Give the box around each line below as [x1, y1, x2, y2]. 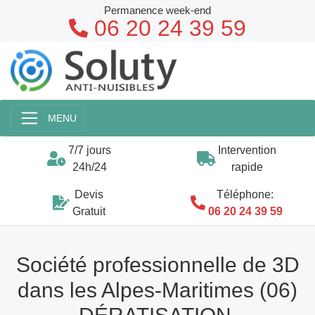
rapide [231, 160, 263, 173]
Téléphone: [217, 188, 274, 200]
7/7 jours [67, 143, 111, 156]
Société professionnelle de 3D [15, 252, 300, 276]
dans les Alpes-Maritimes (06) [18, 278, 297, 302]
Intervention [217, 143, 276, 156]
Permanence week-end [104, 4, 211, 16]
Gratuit [72, 205, 105, 217]
